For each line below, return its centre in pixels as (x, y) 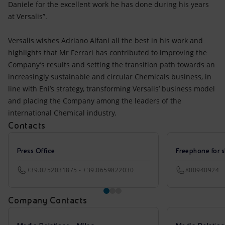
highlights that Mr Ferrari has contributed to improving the (107, 52)
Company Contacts (48, 200)
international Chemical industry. (62, 113)
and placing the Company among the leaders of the (95, 101)
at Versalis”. (28, 16)
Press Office (36, 151)
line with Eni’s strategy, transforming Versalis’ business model (111, 89)
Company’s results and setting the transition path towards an (111, 65)
